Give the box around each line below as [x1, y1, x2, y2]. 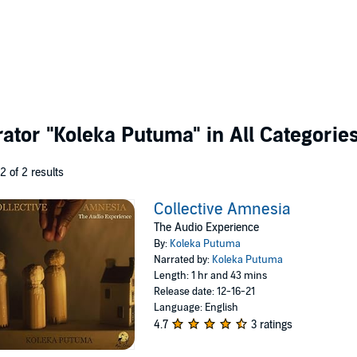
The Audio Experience [154, 221, 260, 234]
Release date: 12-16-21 [154, 285, 256, 298]
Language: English [154, 301, 239, 314]
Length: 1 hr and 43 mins [154, 269, 268, 282]
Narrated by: [154, 253, 213, 266]
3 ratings [251, 318, 293, 331]
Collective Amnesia [154, 200, 292, 219]
